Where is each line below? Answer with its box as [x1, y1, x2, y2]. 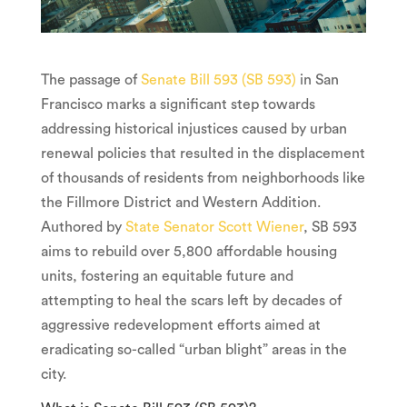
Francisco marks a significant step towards [40, 96, 315, 112]
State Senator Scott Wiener [124, 219, 303, 234]
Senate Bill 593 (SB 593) [140, 72, 296, 87]
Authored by [40, 219, 125, 234]
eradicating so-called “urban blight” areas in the [40, 342, 347, 357]
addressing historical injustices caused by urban [40, 121, 347, 136]
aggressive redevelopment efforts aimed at [40, 317, 321, 333]
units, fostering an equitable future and [40, 268, 293, 283]
